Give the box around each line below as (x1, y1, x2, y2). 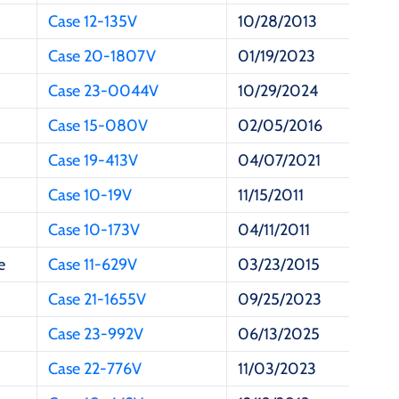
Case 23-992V (48, 324, 143, 345)
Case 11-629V (48, 255, 137, 275)
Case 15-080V (48, 116, 148, 136)
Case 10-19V (48, 185, 132, 206)
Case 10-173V (48, 220, 140, 240)
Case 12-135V (48, 12, 137, 32)
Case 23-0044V (48, 81, 159, 102)
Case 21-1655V (48, 289, 146, 310)
